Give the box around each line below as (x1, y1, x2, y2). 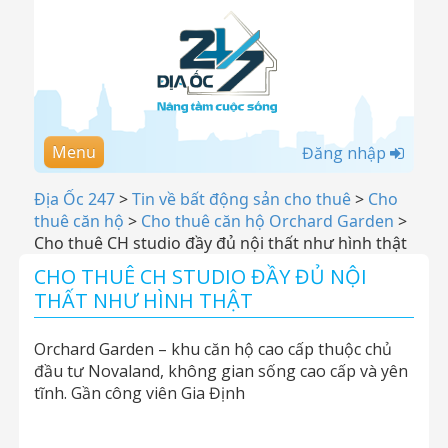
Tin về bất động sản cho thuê (132, 188, 351, 210)
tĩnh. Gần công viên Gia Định (34, 382, 245, 404)
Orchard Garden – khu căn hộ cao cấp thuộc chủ (34, 338, 392, 360)
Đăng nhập (302, 142, 390, 164)
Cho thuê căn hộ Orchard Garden (141, 210, 394, 232)
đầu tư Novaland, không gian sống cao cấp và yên (34, 360, 408, 382)
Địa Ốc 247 (34, 188, 115, 210)
